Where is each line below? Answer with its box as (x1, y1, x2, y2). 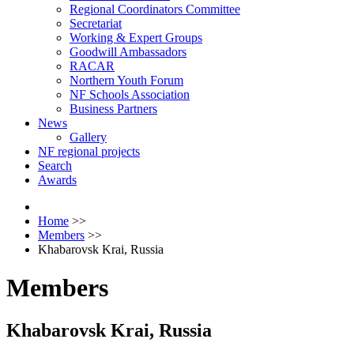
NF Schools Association (70, 88, 190, 101)
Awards (38, 173, 77, 186)
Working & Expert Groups (70, 31, 202, 44)
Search (38, 159, 72, 172)
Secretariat (70, 17, 122, 30)
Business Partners (70, 102, 157, 115)
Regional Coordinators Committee (70, 2, 240, 16)
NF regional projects (38, 145, 140, 158)
